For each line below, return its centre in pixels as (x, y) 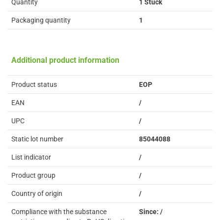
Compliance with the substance (59, 212)
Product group (33, 175)
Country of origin (37, 193)
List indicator (31, 157)
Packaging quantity (41, 20)
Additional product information (65, 60)
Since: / (151, 212)
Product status (34, 84)
